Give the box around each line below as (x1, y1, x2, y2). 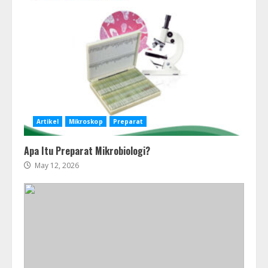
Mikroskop (68, 117, 103, 126)
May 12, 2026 (33, 160, 79, 171)
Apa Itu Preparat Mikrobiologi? (24, 144, 150, 159)
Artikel (36, 117, 59, 126)
